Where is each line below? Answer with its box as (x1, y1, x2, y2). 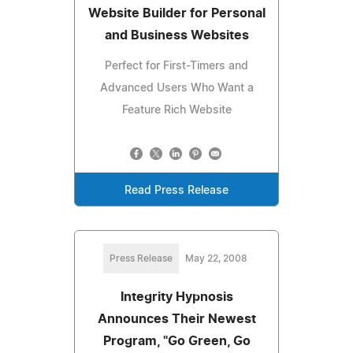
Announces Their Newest (97, 312, 256, 325)
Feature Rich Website (121, 104, 232, 116)
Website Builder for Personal (87, 6, 266, 20)
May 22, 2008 (184, 253, 247, 263)
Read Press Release (124, 184, 229, 196)
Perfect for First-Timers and (105, 60, 248, 72)
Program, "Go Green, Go (102, 334, 251, 347)
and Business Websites (104, 28, 249, 42)
